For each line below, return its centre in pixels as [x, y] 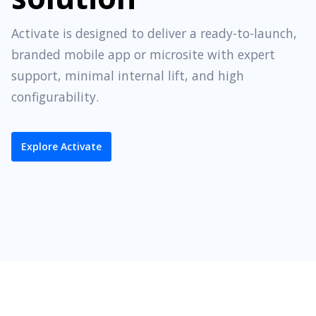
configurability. [55, 96]
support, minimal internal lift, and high [128, 75]
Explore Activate [61, 147]
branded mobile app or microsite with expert [143, 54]
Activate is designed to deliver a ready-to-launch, [154, 33]
